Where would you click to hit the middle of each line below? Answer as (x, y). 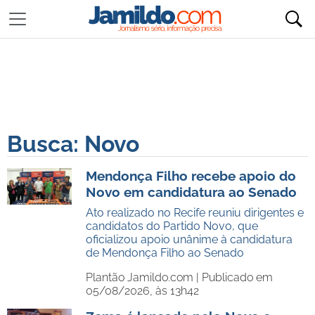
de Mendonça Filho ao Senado (165, 253)
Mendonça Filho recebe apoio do (191, 176)
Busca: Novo (73, 144)
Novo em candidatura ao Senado (191, 192)
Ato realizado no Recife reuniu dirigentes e (195, 213)
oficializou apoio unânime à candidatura (189, 239)
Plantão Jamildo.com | (144, 277)
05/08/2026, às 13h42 (142, 291)
